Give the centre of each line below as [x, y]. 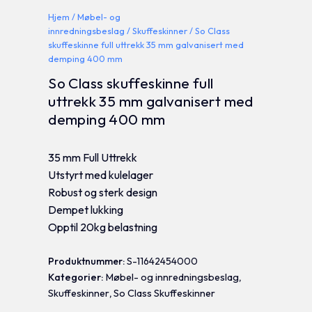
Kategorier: [77, 277]
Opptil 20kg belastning [103, 227]
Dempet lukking [86, 210]
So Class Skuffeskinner [165, 293]
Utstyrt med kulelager [101, 175]
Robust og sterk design [103, 193]
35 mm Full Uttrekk [93, 158]
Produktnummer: [88, 261]
